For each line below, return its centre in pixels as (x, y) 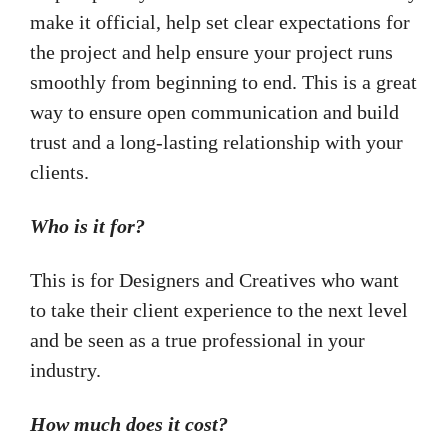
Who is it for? (87, 226)
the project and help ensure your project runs (211, 52)
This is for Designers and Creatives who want (214, 280)
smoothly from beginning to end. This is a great (223, 82)
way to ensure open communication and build (214, 112)
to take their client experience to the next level (219, 310)
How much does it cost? (129, 424)
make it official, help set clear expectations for (220, 22)
